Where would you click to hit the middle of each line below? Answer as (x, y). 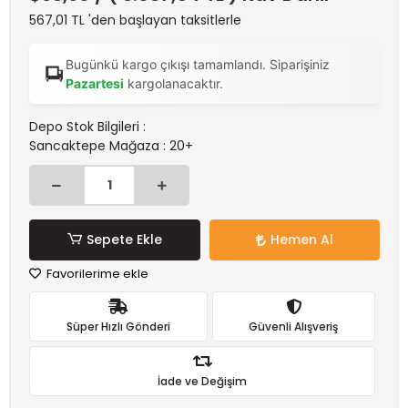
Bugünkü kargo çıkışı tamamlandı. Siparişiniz (198, 64)
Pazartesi (95, 83)
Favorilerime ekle (96, 274)
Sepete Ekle (124, 240)
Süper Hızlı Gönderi (118, 326)
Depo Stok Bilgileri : (87, 127)
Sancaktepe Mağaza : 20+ (111, 146)
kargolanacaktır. (174, 83)
